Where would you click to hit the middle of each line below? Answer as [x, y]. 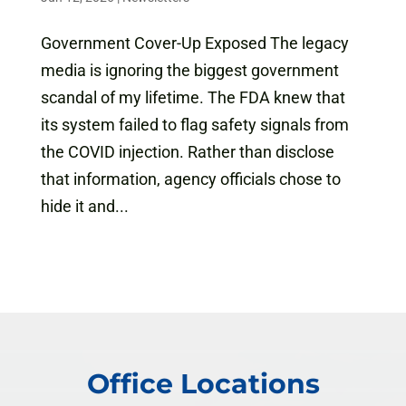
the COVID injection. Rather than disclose [187, 152]
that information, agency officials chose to [190, 179]
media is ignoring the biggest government [189, 71]
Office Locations [203, 384]
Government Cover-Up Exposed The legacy [194, 43]
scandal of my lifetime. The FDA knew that [193, 98]
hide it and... [84, 207]
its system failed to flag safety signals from [194, 125]
